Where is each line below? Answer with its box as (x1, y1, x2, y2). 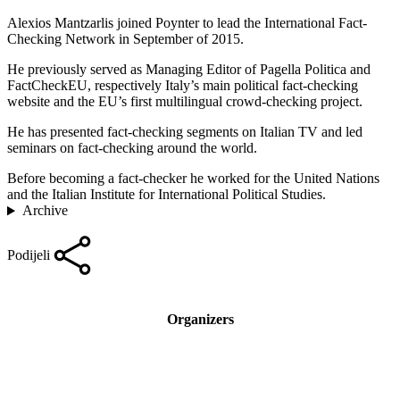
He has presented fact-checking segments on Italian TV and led (7, 124, 362, 140)
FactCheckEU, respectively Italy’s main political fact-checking (7, 78, 358, 94)
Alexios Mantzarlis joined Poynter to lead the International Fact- (7, 15, 367, 31)
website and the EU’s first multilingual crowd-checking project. (7, 94, 362, 110)
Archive (21, 203, 68, 219)
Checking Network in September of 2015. (7, 31, 244, 47)
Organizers (166, 311, 234, 327)
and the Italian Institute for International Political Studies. (7, 187, 326, 203)
